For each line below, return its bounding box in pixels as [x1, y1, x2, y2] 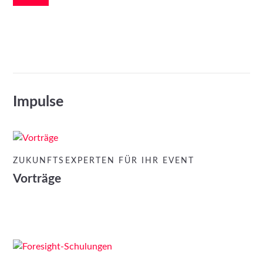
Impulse [13, 94, 64, 109]
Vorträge [13, 172, 62, 185]
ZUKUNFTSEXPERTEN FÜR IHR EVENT [13, 157, 195, 166]
